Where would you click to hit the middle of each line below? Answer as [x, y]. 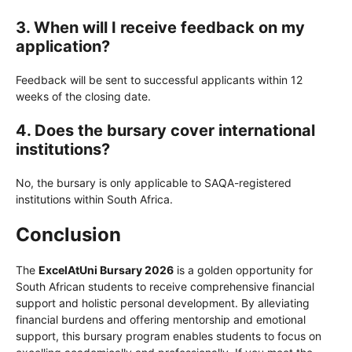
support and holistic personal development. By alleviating [163, 303]
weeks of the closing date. [83, 97]
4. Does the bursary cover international [165, 131]
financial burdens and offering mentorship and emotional [161, 320]
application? [63, 47]
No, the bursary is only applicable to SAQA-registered [154, 183]
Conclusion [68, 235]
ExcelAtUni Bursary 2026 [106, 270]
